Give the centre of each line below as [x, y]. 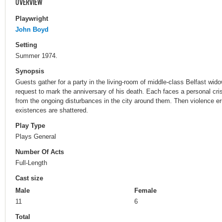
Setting [26, 45]
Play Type [30, 126]
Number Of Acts [40, 152]
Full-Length [31, 163]
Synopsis [30, 71]
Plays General [36, 136]
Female [145, 191]
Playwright [32, 18]
